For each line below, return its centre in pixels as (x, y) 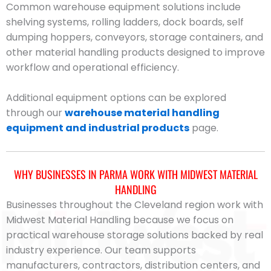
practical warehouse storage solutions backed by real (135, 235)
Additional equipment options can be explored (116, 98)
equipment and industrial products (98, 128)
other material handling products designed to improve (135, 52)
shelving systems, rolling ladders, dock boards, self (125, 22)
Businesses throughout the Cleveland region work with (135, 204)
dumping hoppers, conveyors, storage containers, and (135, 37)
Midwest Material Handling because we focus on (120, 220)
